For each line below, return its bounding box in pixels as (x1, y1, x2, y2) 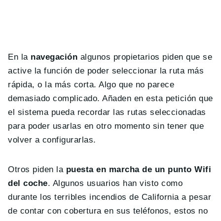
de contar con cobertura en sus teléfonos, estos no (8, 206, 208, 216)
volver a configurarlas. (8, 135, 96, 145)
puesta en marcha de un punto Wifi (63, 165, 212, 175)
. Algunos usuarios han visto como (47, 179, 183, 188)
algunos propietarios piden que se (77, 52, 213, 62)
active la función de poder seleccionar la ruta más (8, 66, 204, 76)
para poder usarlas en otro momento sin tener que (8, 121, 204, 131)
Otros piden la (8, 165, 64, 175)
